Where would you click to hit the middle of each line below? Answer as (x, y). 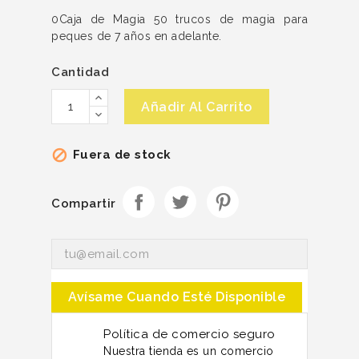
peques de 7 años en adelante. (138, 36)
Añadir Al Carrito (197, 107)
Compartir (84, 204)
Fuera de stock (120, 154)
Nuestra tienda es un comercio (189, 351)
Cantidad (80, 72)
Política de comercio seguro (190, 334)
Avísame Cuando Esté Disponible (177, 296)
